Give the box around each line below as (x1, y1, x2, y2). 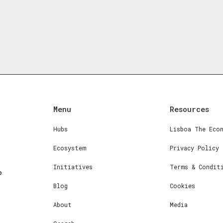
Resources (170, 104, 209, 114)
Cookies (170, 182, 195, 190)
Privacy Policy (170, 144, 219, 152)
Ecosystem (53, 144, 86, 152)
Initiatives (53, 163, 93, 171)
